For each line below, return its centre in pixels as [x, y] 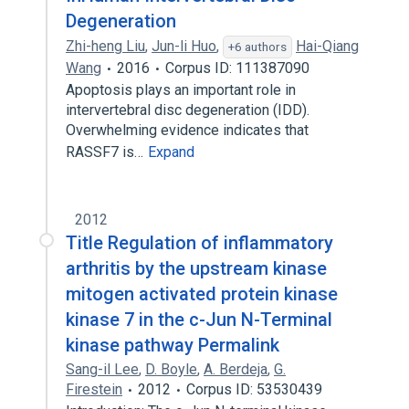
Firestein [94, 389]
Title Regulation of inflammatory [199, 243]
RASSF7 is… [106, 152]
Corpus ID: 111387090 [237, 68]
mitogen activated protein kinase [202, 294]
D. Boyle [171, 369]
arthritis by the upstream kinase [196, 268]
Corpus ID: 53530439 [254, 389]
